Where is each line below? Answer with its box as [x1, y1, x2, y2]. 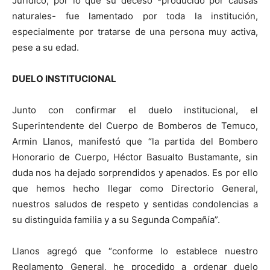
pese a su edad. [12, 41, 79, 53]
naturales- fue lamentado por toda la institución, [12, 10, 258, 22]
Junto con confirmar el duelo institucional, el [12, 104, 258, 116]
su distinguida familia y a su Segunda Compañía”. [12, 213, 220, 225]
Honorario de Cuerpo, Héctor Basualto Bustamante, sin [12, 151, 258, 163]
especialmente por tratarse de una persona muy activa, [12, 25, 258, 37]
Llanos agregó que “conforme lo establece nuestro [12, 245, 258, 257]
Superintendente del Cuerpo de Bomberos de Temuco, [12, 119, 258, 131]
